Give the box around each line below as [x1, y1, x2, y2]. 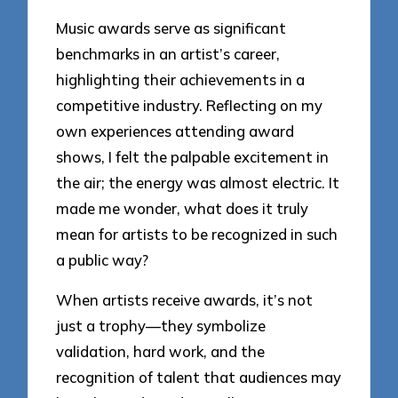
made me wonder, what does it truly [56, 199, 309, 219]
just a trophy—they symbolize [56, 315, 267, 335]
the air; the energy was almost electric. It [56, 173, 340, 193]
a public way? [56, 251, 149, 270]
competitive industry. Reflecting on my [56, 96, 323, 115]
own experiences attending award [56, 122, 295, 141]
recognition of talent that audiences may [56, 367, 342, 386]
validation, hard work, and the [56, 341, 266, 361]
